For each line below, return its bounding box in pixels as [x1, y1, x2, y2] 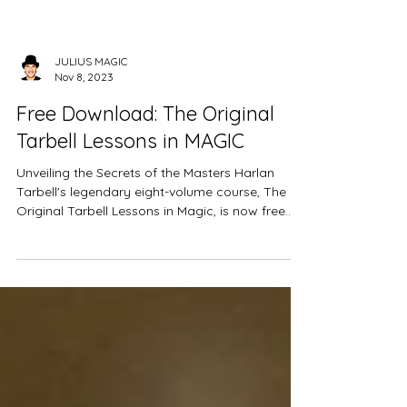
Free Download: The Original [16, 137, 274, 163]
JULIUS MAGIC [55, 91, 127, 104]
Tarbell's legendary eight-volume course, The [16, 220, 286, 236]
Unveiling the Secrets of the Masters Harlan [16, 201, 234, 217]
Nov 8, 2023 [55, 106, 114, 120]
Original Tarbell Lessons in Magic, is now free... [16, 239, 293, 255]
